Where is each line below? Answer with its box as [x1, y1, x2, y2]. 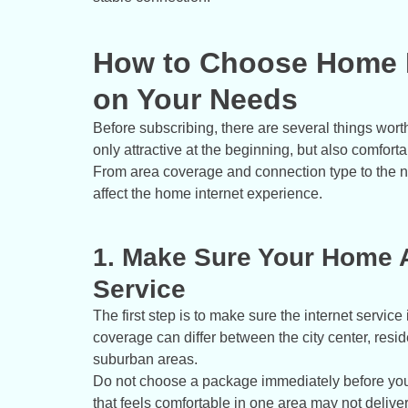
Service [93, 275, 186, 304]
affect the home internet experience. [93, 186, 322, 202]
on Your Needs [93, 83, 298, 117]
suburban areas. [93, 352, 198, 368]
